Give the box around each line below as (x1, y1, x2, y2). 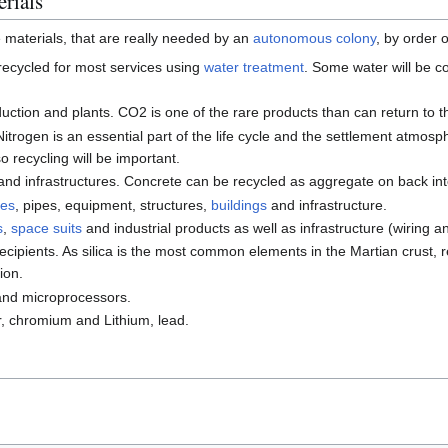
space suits (11, 219, 83, 236)
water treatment (204, 59, 305, 75)
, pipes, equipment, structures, (15, 196, 212, 213)
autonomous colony (253, 30, 376, 46)
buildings (211, 196, 268, 213)
